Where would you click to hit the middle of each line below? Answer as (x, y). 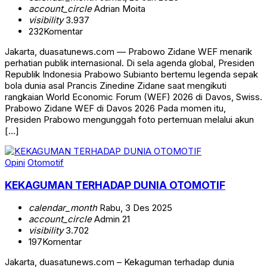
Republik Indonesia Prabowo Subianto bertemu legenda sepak (131, 74)
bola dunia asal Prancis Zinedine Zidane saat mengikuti (116, 86)
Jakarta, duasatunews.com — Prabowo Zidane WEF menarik (128, 52)
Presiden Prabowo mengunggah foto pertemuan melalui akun (129, 120)
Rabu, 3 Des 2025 (135, 207)
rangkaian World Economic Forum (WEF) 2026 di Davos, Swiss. (133, 97)
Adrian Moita (119, 9)
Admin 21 (111, 219)
